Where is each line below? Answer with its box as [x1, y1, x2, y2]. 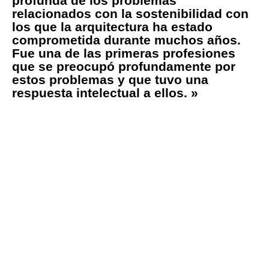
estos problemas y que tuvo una [12, 72, 208, 86]
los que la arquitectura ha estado [12, 19, 213, 34]
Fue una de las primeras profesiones [12, 46, 235, 60]
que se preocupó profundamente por [12, 59, 235, 73]
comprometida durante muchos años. [12, 32, 241, 47]
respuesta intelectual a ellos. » [12, 85, 198, 100]
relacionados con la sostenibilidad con [12, 6, 249, 20]
